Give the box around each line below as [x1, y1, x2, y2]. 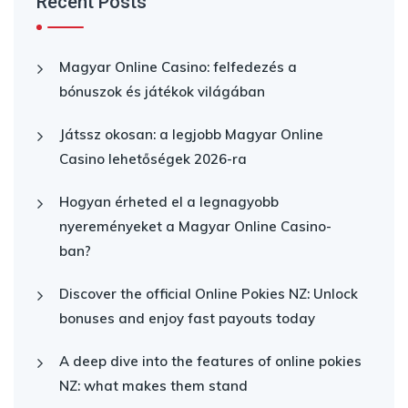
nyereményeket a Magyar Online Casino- [59, 218, 331, 235]
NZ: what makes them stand [59, 377, 248, 394]
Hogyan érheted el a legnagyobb [59, 193, 279, 210]
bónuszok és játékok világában [59, 83, 265, 100]
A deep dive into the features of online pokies [59, 352, 362, 370]
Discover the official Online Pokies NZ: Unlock [59, 285, 358, 302]
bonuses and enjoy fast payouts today [59, 310, 315, 327]
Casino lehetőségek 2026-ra [59, 150, 247, 168]
